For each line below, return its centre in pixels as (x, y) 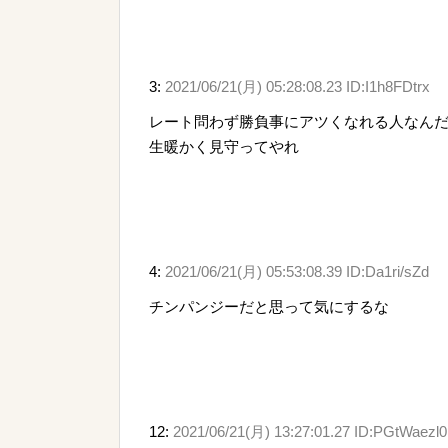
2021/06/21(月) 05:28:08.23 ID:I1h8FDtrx (297, 86)
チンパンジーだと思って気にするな (269, 306)
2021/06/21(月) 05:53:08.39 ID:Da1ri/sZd (297, 271)
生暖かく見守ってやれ (224, 146)
